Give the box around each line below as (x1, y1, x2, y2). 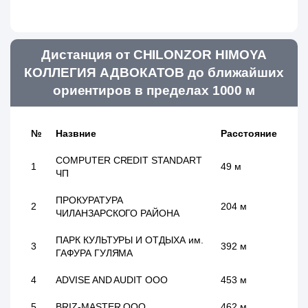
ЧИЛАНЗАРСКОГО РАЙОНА (56, 208, 179, 219)
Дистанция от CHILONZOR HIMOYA (41, 47, 267, 62)
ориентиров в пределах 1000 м (52, 83, 256, 98)
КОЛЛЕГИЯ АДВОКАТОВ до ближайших (24, 65, 284, 80)
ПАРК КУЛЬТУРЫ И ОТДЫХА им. (56, 234, 203, 245)
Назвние (56, 128, 96, 139)
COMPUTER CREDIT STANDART (56, 155, 202, 166)
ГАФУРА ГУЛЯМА (56, 247, 133, 258)
